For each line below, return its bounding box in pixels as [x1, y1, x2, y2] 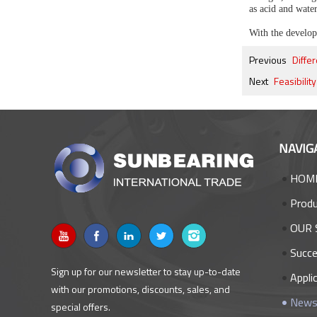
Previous [249, 52, 287, 67]
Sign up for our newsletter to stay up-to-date [51, 264, 241, 279]
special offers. [51, 299, 110, 314]
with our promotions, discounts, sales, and [51, 282, 230, 296]
